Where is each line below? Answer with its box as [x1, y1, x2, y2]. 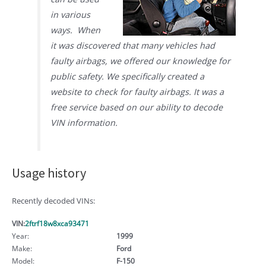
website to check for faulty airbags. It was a [50, 85, 224, 97]
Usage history [12, 164, 86, 181]
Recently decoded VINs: [12, 195, 95, 206]
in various [50, 8, 91, 20]
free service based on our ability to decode [50, 101, 223, 113]
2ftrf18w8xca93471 [25, 218, 89, 228]
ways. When [50, 24, 101, 36]
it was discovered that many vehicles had [50, 39, 216, 51]
